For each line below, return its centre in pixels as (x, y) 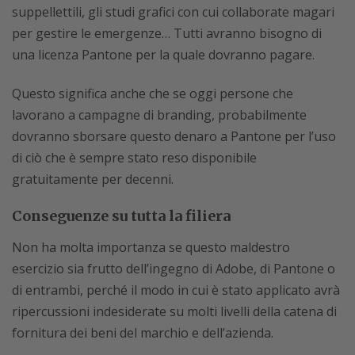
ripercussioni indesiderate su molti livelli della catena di (174, 311)
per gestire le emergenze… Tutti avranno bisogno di (167, 33)
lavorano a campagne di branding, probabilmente (159, 115)
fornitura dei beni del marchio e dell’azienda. (143, 332)
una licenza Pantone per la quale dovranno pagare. (163, 54)
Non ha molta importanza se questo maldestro (151, 247)
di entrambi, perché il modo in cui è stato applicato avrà (176, 290)
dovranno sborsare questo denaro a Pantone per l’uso (174, 136)
